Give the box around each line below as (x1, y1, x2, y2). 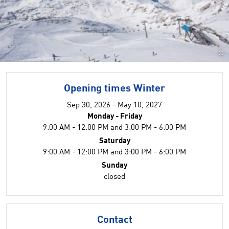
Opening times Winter (64, 84, 165, 94)
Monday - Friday (87, 113, 142, 121)
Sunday (102, 162, 127, 170)
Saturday (99, 138, 130, 145)
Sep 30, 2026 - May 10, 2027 (67, 102, 162, 109)
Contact (97, 215, 132, 225)
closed (104, 173, 125, 181)
